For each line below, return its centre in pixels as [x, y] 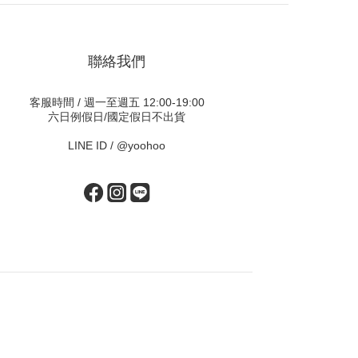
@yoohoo [141, 145]
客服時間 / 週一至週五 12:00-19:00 [117, 102]
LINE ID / [92, 145]
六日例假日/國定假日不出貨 [117, 117]
